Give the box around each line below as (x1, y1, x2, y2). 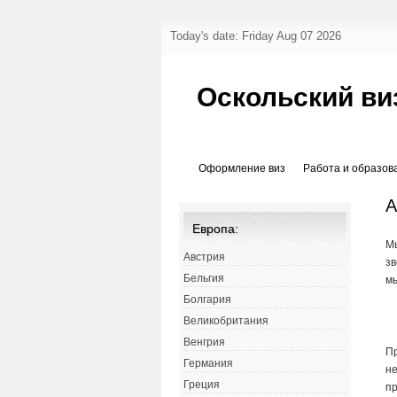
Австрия (183, 251, 225, 264)
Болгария (183, 293, 231, 307)
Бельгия (183, 272, 224, 285)
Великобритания (183, 315, 269, 328)
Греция (183, 378, 220, 392)
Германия (183, 357, 233, 370)
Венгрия (183, 336, 225, 349)
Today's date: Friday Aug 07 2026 (170, 29, 341, 43)
